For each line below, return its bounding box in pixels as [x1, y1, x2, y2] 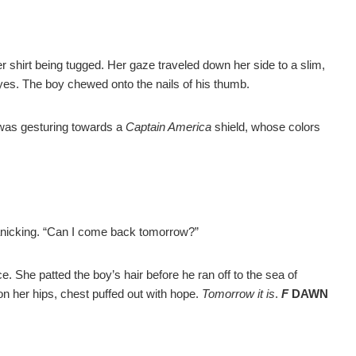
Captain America [126, 120, 211, 134]
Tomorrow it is [202, 287, 275, 301]
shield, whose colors [211, 120, 320, 134]
